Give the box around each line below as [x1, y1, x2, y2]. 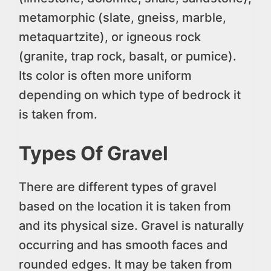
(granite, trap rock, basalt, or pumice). [19, 49, 237, 64]
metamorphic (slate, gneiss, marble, [19, 10, 226, 25]
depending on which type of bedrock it [19, 88, 241, 102]
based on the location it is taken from [19, 199, 231, 214]
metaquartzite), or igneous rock [19, 30, 201, 44]
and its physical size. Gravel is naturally [19, 218, 244, 233]
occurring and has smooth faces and [19, 238, 228, 252]
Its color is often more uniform [19, 68, 192, 83]
